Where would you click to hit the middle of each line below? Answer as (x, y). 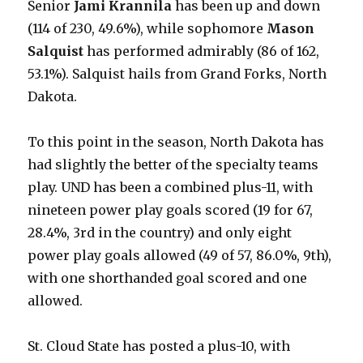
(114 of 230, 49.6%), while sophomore (147, 28)
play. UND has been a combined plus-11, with (171, 187)
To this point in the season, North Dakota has (176, 142)
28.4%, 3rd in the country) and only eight (160, 233)
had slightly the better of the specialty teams (173, 164)
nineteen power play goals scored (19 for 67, (171, 210)
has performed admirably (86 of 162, (202, 51)
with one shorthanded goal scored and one (168, 278)
